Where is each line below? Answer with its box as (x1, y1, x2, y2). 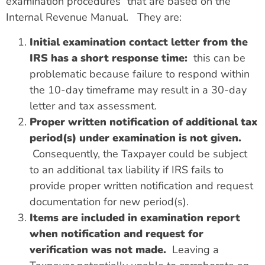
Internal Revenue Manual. (6, 10, 128, 25)
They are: (137, 10, 182, 25)
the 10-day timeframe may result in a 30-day (30, 82, 247, 97)
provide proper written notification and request (30, 178, 253, 193)
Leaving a (166, 242, 219, 257)
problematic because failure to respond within (30, 66, 250, 81)
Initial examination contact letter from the (30, 34, 248, 49)
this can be (188, 50, 245, 65)
